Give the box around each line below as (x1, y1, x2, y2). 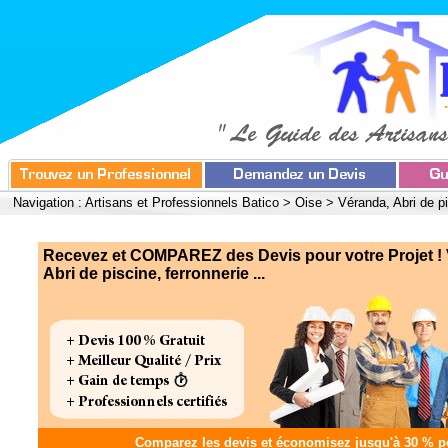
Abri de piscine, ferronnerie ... (42, 265, 265, 282)
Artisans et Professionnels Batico (85, 195, 279, 210)
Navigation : (13, 195, 85, 210)
